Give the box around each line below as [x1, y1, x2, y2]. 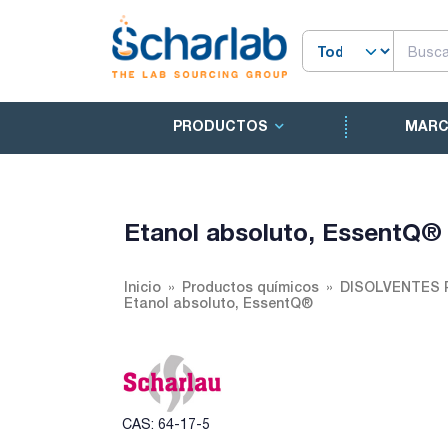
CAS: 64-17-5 [122, 416, 210, 432]
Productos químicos [182, 278, 319, 295]
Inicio [124, 278, 161, 295]
